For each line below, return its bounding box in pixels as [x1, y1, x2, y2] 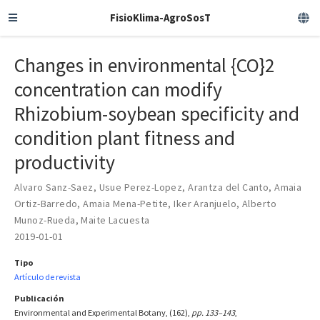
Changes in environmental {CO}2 [14, 52, 275, 78]
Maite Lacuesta [81, 213, 150, 226]
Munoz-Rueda [14, 213, 76, 226]
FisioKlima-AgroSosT [109, 11, 211, 24]
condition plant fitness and [14, 125, 235, 151]
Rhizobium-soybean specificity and [14, 101, 299, 126]
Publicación [14, 292, 64, 304]
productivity [14, 149, 115, 175]
